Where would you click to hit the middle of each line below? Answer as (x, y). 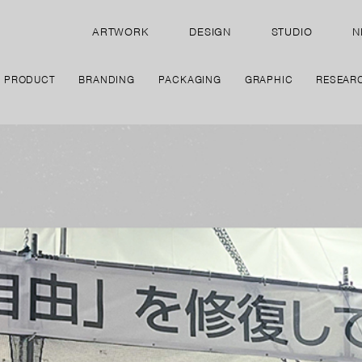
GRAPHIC (269, 79)
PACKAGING (189, 79)
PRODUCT (30, 79)
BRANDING (107, 79)
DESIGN (210, 32)
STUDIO (292, 32)
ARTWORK (120, 32)
